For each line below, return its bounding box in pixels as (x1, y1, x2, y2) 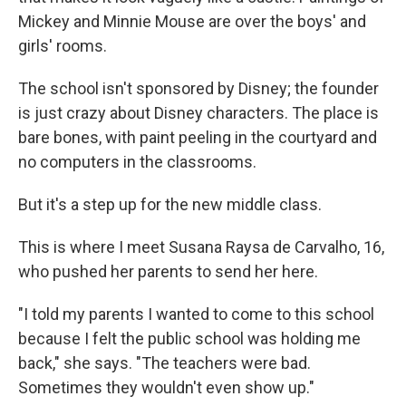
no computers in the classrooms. (18, 152, 256, 172)
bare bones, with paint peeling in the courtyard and (18, 128, 377, 148)
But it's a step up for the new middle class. (18, 195, 322, 215)
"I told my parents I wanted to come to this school (18, 304, 374, 324)
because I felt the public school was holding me (18, 329, 361, 349)
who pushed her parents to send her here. (18, 262, 318, 282)
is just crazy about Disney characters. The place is (18, 103, 379, 123)
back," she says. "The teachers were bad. (18, 353, 311, 373)
